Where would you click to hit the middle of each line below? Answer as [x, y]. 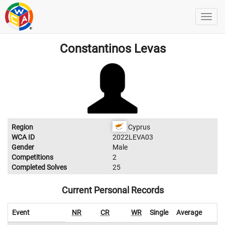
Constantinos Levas [113, 49]
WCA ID [23, 137]
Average [189, 212]
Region [22, 127]
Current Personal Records [113, 190]
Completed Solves [39, 167]
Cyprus [138, 127]
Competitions [32, 157]
